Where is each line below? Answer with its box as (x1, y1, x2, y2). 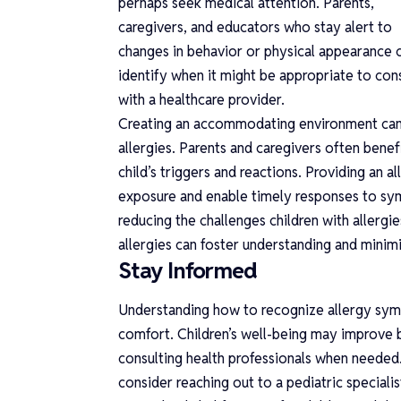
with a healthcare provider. (118, 90, 299, 110)
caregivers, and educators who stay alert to (118, 18, 392, 38)
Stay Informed (118, 256, 258, 286)
